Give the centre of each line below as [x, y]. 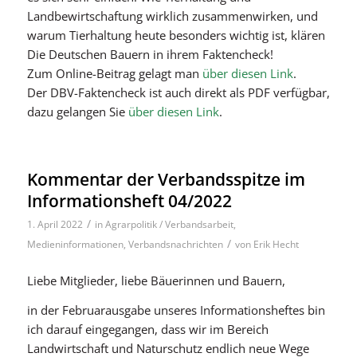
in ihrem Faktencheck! [211, 54]
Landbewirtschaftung [86, 16]
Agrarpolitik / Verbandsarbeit [169, 224]
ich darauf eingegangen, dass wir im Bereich [147, 329]
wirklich [167, 16]
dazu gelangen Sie [76, 112]
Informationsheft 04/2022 [129, 201]
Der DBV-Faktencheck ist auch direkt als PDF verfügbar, [178, 92]
